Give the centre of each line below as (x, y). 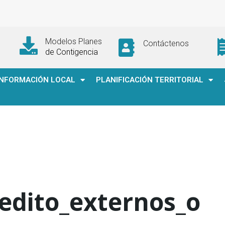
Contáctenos (166, 43)
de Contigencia (71, 52)
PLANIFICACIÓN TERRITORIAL (150, 80)
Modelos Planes (73, 41)
